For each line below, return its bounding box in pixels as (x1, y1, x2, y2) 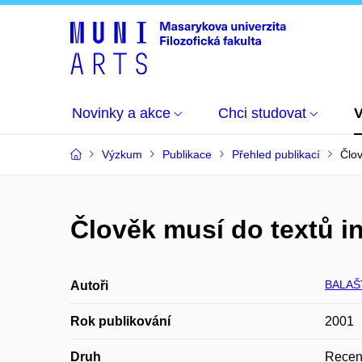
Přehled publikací (232, 148, 320, 161)
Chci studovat (218, 105, 306, 121)
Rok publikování (70, 314, 170, 328)
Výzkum (102, 148, 142, 161)
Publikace (162, 148, 212, 161)
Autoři (70, 279, 108, 293)
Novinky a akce (72, 105, 170, 121)
